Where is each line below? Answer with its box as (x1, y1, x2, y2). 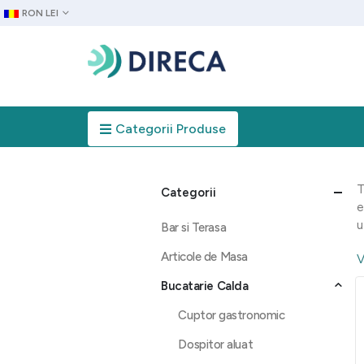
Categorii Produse (115, 121, 226, 136)
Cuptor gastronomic (178, 308, 285, 323)
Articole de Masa (161, 249, 248, 264)
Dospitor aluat (178, 337, 253, 352)
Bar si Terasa (161, 220, 227, 235)
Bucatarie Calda (161, 279, 249, 293)
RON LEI (22, 7, 58, 19)
